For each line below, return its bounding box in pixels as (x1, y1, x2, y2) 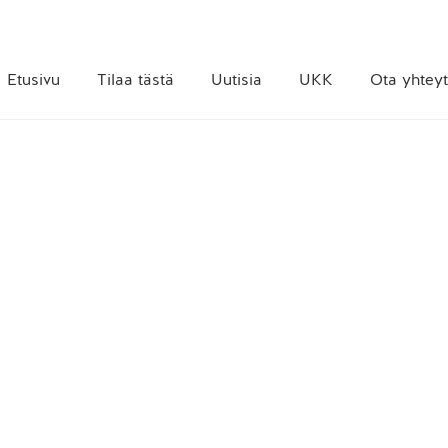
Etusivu (7, 68, 61, 91)
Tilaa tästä (97, 68, 175, 91)
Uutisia (211, 68, 263, 91)
